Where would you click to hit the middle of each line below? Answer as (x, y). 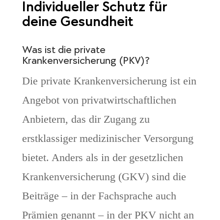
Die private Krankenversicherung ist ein (109, 81)
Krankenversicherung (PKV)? (86, 61)
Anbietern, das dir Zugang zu (86, 119)
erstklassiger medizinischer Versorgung (108, 138)
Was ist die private (64, 50)
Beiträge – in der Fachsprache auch (99, 196)
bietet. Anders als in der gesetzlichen (102, 158)
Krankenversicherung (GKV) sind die (104, 177)
